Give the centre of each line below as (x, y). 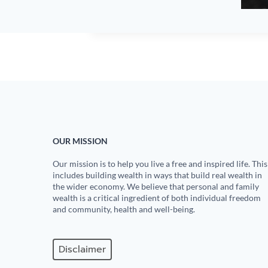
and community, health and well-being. (124, 209)
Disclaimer (82, 249)
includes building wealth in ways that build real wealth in (157, 175)
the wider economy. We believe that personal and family (156, 186)
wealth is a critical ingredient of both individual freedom (157, 198)
